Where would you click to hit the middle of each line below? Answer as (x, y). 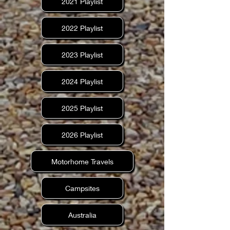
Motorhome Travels (82, 161)
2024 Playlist (82, 81)
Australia (82, 215)
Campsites (82, 188)
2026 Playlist (82, 135)
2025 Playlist (82, 108)
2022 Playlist (82, 28)
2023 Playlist (82, 54)
